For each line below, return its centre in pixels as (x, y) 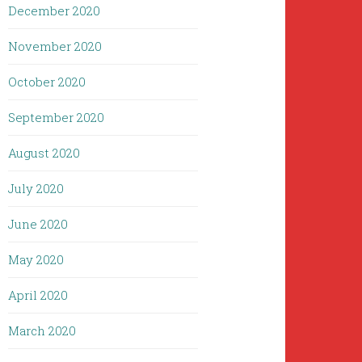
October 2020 (47, 82)
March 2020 (42, 330)
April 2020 (38, 295)
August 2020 (44, 153)
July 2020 (36, 188)
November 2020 (55, 46)
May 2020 (36, 259)
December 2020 (55, 11)
